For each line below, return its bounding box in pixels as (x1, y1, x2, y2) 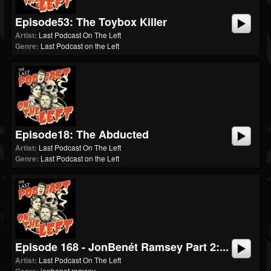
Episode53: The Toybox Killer (15, 14, 167, 30)
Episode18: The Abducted (15, 126, 149, 142)
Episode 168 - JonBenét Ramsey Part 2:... (15, 239, 229, 255)
